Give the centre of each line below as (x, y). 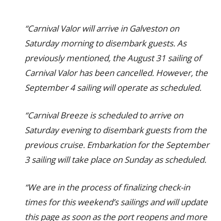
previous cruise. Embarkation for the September (117, 145)
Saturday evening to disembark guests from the (116, 130)
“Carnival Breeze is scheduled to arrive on (104, 115)
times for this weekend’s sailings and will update (116, 202)
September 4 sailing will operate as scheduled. (113, 88)
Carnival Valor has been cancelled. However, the (116, 73)
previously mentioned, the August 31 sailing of (113, 58)
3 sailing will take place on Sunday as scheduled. (115, 160)
